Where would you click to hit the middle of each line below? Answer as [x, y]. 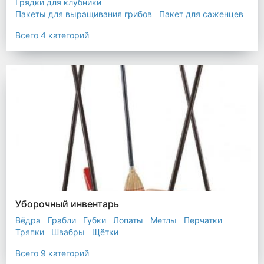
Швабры [68, 232]
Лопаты [128, 220]
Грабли [62, 220]
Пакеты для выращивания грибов [84, 14]
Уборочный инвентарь [67, 204]
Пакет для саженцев [201, 14]
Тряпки [30, 232]
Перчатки [203, 220]
